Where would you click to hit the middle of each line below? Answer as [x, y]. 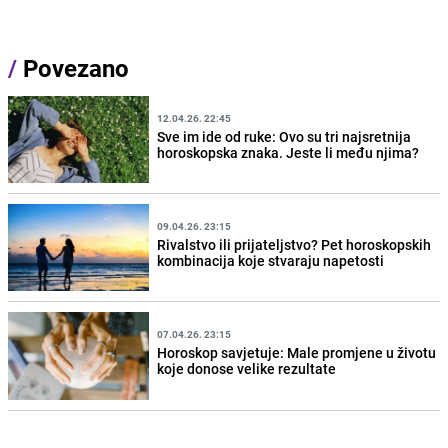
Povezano [73, 68]
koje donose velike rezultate [247, 368]
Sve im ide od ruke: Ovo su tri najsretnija [284, 136]
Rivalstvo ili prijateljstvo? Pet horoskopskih [294, 244]
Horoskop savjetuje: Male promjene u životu [297, 352]
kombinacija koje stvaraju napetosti [271, 260]
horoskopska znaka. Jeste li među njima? [288, 152]
